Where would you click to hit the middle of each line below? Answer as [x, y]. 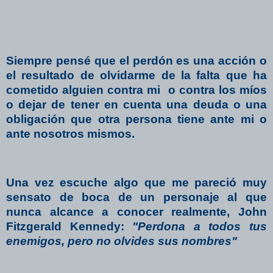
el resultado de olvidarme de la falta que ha [136, 76]
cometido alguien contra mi [83, 90]
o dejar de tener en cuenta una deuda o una [136, 105]
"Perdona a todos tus [200, 226]
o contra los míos [217, 90]
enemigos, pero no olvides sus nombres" [122, 241]
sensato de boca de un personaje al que [136, 197]
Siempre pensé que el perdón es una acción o [136, 61]
